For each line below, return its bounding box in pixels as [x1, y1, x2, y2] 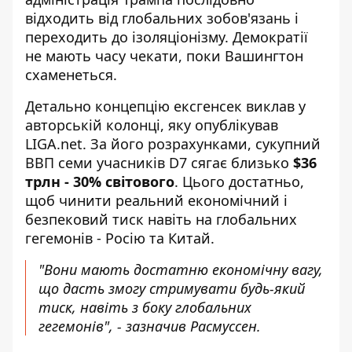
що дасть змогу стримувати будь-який [38, 278, 305, 298]
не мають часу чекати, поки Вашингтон [25, 46, 303, 65]
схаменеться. [25, 64, 117, 84]
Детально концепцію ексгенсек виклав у [25, 96, 306, 115]
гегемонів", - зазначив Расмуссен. [38, 316, 261, 335]
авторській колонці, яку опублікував [25, 115, 278, 134]
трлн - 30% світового [25, 171, 174, 191]
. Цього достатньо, [174, 171, 304, 191]
